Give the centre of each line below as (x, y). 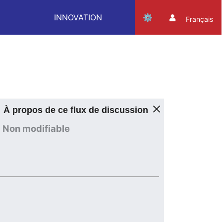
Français (199, 19)
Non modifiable (36, 128)
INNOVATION (78, 17)
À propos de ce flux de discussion (75, 110)
